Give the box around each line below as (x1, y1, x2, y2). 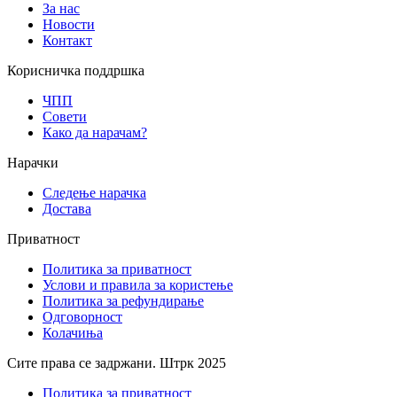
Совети (43, 109, 87, 125)
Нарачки (7, 155, 58, 171)
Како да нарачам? (43, 125, 147, 141)
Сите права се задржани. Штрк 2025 (7, 355, 226, 371)
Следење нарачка (43, 185, 146, 201)
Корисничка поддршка (7, 63, 144, 79)
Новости (43, 17, 95, 33)
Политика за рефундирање (43, 293, 204, 309)
